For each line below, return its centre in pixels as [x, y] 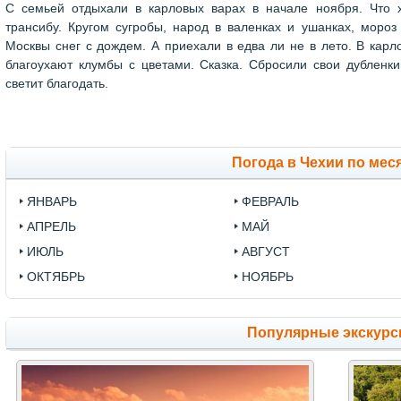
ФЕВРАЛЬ [270, 202]
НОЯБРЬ [267, 277]
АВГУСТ [265, 252]
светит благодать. [57, 84]
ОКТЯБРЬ [56, 277]
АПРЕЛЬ [51, 227]
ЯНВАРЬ [52, 202]
